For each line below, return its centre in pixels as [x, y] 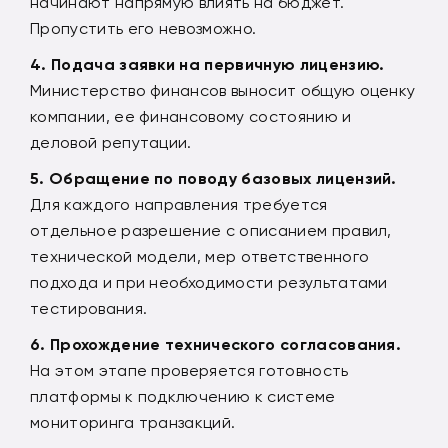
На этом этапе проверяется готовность [189, 370]
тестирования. [89, 308]
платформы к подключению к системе [183, 396]
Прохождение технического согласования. [225, 344]
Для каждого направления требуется [179, 204]
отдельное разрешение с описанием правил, [211, 230]
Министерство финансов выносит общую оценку [223, 90]
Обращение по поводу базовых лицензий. [222, 178]
